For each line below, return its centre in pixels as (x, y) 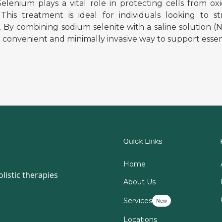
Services (138, 201)
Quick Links (143, 142)
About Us (140, 182)
